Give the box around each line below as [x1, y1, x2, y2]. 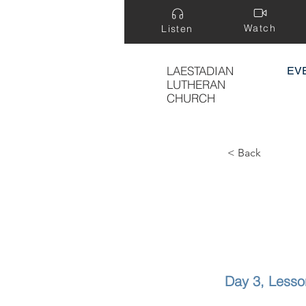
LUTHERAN [167, 77, 225, 92]
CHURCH [167, 91, 215, 105]
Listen [161, 23, 193, 35]
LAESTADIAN [167, 64, 234, 78]
